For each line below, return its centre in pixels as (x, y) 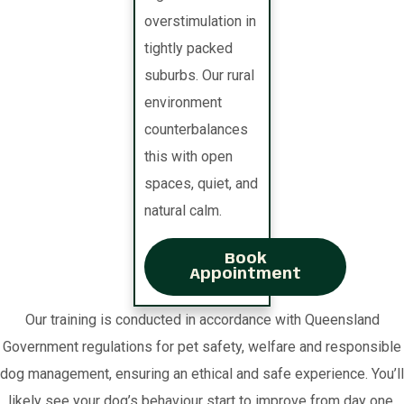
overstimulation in (201, 22)
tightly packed (189, 49)
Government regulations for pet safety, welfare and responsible (202, 347)
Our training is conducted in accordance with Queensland (202, 320)
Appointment (246, 275)
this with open (189, 157)
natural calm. (184, 211)
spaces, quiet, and (202, 184)
